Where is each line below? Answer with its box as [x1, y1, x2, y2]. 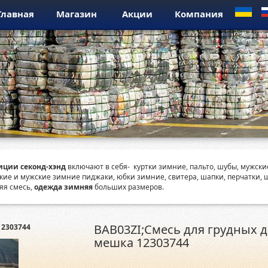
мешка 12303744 [93, 234, 189, 251]
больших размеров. [92, 182, 164, 192]
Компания [174, 8, 223, 20]
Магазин [56, 8, 97, 20]
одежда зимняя [33, 182, 93, 192]
